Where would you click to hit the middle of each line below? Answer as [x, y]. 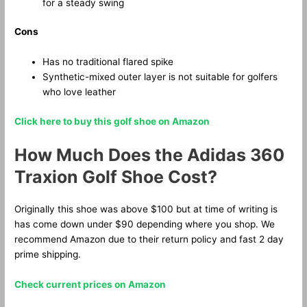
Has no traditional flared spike [108, 62]
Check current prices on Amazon [90, 284]
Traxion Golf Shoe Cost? [116, 176]
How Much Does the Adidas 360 [150, 155]
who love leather [79, 92]
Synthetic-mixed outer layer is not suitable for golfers [160, 77]
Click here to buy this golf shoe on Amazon [112, 121]
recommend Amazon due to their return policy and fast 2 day [149, 239]
